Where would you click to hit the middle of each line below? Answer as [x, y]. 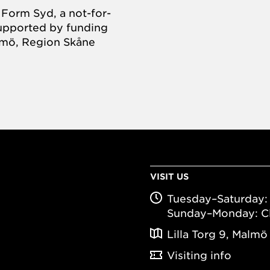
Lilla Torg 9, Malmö [217, 234]
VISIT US [169, 177]
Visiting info [199, 255]
